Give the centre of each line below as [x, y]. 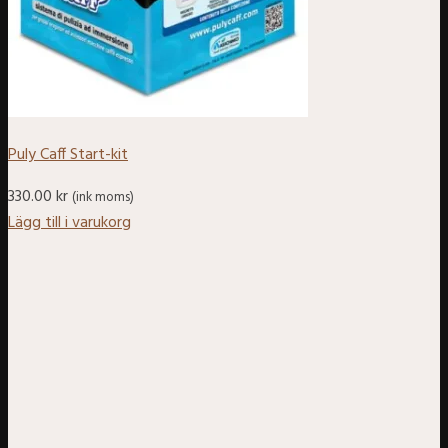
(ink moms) [103, 197]
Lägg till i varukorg [69, 222]
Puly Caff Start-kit [68, 154]
